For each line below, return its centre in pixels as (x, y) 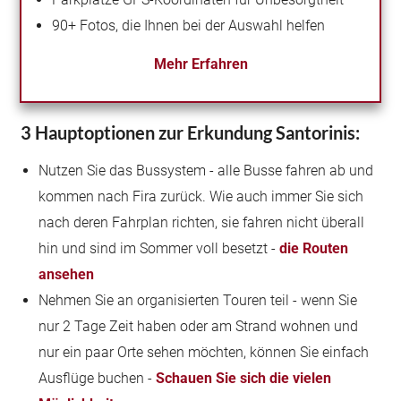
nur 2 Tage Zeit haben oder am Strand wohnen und (199, 326)
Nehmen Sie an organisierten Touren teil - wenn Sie (198, 300)
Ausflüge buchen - (98, 378)
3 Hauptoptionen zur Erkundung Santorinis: (191, 132)
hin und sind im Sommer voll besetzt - (159, 248)
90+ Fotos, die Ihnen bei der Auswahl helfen (189, 26)
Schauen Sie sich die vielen (244, 378)
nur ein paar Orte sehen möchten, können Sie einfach (204, 352)
